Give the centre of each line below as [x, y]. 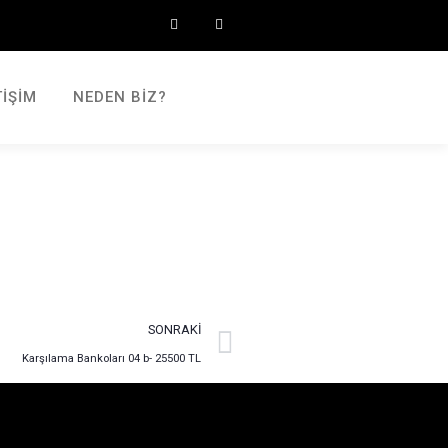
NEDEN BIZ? [119, 97]
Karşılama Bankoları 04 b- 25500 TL [111, 359]
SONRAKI [174, 330]
